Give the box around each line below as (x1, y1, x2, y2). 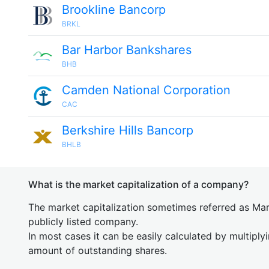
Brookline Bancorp (62, 2, 166, 17)
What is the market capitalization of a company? (28, 178, 249, 190)
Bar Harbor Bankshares (62, 43, 192, 57)
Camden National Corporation (62, 83, 231, 97)
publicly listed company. (28, 216, 138, 228)
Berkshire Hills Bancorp (62, 123, 193, 138)
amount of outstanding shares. (28, 244, 167, 256)
